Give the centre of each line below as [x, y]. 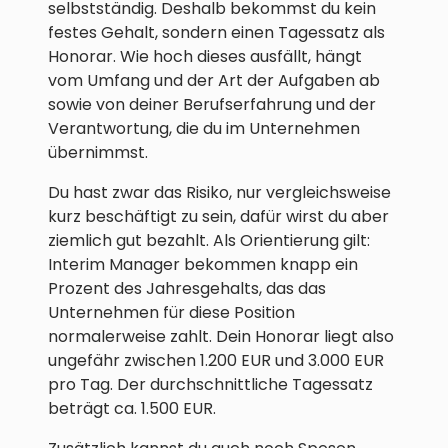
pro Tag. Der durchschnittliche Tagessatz [210, 385]
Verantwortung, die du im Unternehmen [204, 129]
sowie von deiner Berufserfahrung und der [212, 105]
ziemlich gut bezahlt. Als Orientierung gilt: [209, 241]
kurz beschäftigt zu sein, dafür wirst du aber [218, 217]
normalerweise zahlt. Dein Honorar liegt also [221, 337]
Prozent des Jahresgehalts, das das [187, 289]
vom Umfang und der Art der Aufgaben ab [214, 81]
